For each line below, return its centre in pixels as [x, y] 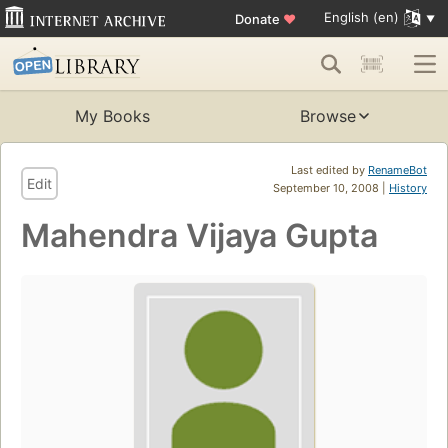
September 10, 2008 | [331, 188]
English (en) [361, 17]
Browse [328, 116]
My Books [112, 116]
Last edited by [329, 170]
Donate [258, 18]
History [408, 188]
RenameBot [397, 170]
